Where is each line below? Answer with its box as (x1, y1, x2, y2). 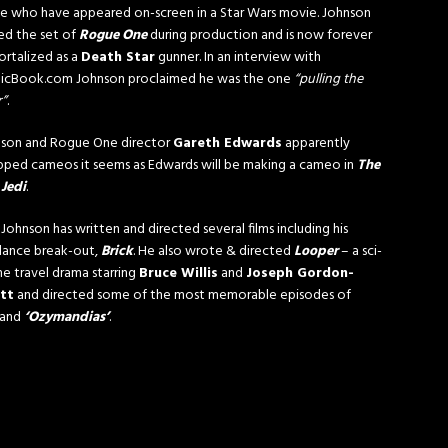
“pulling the (294, 68, 363, 91)
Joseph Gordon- (246, 262, 354, 285)
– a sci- (338, 240, 382, 263)
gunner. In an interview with (155, 46, 321, 69)
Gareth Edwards (173, 132, 282, 155)
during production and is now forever (147, 24, 372, 47)
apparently (282, 132, 350, 155)
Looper (294, 240, 338, 263)
